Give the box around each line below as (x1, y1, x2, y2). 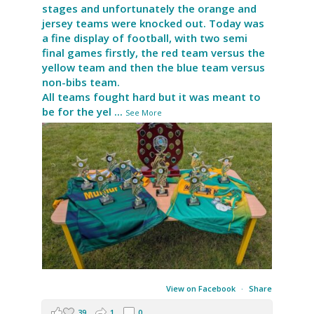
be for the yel (41, 104, 111, 119)
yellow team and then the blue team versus (41, 60, 265, 75)
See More (125, 107, 162, 118)
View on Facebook (166, 283, 238, 294)
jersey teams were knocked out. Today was (41, 16, 264, 31)
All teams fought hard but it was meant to (41, 90, 261, 104)
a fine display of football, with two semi (41, 31, 247, 46)
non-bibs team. (41, 75, 120, 90)
